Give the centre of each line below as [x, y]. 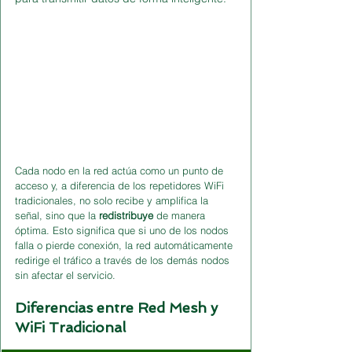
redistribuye [126, 215]
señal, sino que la [57, 215]
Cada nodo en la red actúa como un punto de [121, 170]
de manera [181, 215]
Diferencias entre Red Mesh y [118, 307]
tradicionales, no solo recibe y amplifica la [113, 200]
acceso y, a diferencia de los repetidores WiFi [121, 185]
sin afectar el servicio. [65, 275]
